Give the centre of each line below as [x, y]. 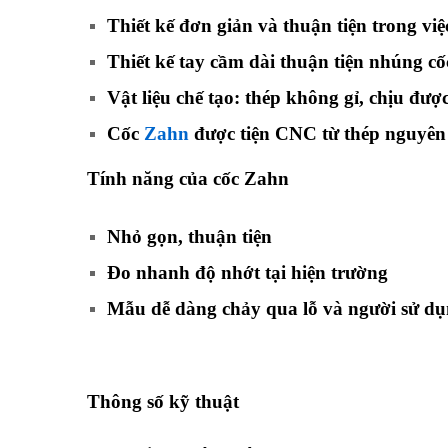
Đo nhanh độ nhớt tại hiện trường [247, 272]
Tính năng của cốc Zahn [188, 179]
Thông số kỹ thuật [163, 401]
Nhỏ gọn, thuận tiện [189, 236]
